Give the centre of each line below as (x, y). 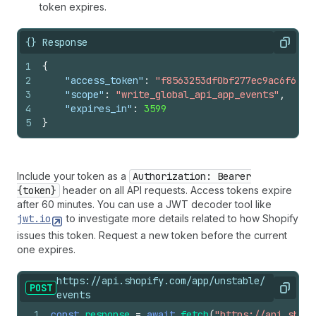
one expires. (46, 249)
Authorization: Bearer (192, 176)
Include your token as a (73, 176)
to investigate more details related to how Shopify (181, 218)
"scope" (85, 95)
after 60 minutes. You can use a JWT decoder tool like (144, 204)
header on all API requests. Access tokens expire (176, 190)
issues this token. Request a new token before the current (152, 235)
